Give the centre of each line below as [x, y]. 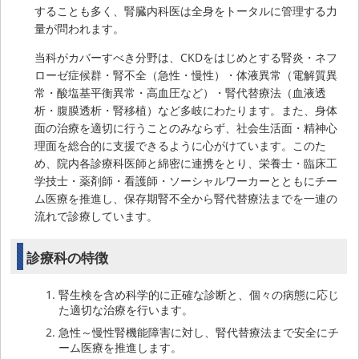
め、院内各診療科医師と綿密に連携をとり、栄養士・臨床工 [186, 163]
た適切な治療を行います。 [126, 310]
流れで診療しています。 [97, 216]
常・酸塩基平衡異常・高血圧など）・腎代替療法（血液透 [181, 93]
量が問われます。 [80, 29]
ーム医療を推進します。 [121, 347]
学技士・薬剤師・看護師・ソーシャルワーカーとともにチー [186, 181]
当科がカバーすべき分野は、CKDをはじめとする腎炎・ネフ [186, 58]
